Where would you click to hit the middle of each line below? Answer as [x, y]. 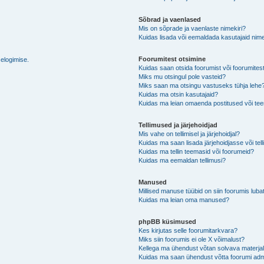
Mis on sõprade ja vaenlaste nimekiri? [192, 28]
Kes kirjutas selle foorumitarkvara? [188, 230]
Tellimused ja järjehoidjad [178, 125]
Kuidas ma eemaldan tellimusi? [182, 160]
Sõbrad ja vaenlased [170, 19]
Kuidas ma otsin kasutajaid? [179, 94]
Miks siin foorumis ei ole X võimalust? [192, 239]
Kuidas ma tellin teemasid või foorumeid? [197, 151]
